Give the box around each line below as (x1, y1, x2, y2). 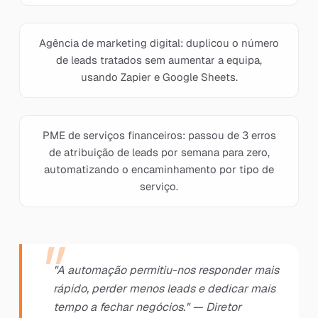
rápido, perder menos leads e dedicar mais (53, 281, 275, 296)
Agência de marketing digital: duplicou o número (39, 36, 279, 50)
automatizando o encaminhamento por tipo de (44, 163, 274, 176)
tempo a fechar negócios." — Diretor (53, 300, 241, 314)
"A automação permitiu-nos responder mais (53, 263, 279, 278)
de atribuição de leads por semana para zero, (48, 146, 270, 159)
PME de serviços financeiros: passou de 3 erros (42, 128, 276, 142)
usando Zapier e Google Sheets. (80, 70, 238, 84)
